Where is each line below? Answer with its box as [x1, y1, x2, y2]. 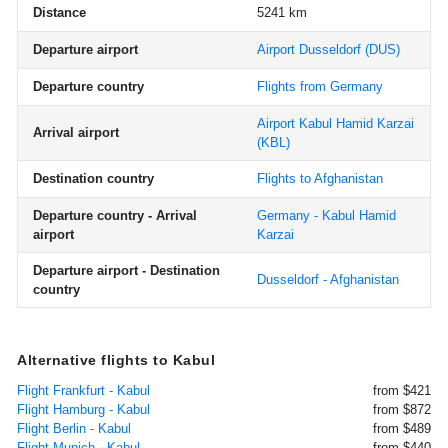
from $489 [373, 421, 431, 436]
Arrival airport [33, 125, 119, 140]
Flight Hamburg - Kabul [17, 402, 150, 417]
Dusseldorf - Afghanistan [257, 272, 399, 287]
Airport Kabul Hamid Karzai [257, 116, 414, 131]
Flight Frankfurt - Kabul [17, 383, 150, 398]
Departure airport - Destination [33, 263, 220, 278]
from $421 [373, 383, 431, 398]
